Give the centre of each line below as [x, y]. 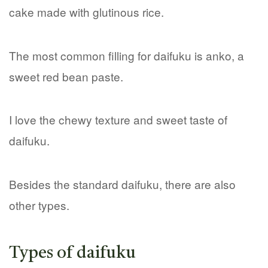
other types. [39, 205]
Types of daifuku [72, 253]
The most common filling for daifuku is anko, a [127, 55]
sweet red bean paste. [66, 76]
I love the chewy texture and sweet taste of [118, 120]
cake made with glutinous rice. [86, 12]
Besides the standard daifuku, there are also [122, 184]
